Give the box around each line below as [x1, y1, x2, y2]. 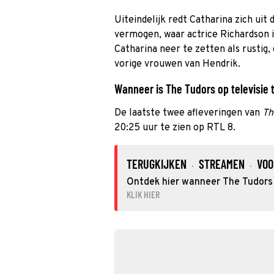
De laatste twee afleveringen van [114, 107, 262, 119]
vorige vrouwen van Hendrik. [114, 58, 240, 70]
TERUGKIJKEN [127, 157, 187, 171]
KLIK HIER [127, 188, 160, 200]
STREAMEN [199, 157, 245, 171]
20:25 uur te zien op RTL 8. [114, 122, 235, 134]
